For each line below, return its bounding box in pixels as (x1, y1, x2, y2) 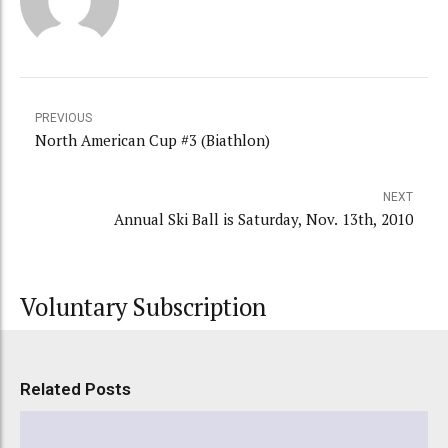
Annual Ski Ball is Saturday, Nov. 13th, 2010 (114, 209, 413, 230)
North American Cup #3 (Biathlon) (35, 130, 270, 151)
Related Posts (20, 379, 131, 400)
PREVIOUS (35, 111, 92, 126)
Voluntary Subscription (20, 291, 266, 324)
